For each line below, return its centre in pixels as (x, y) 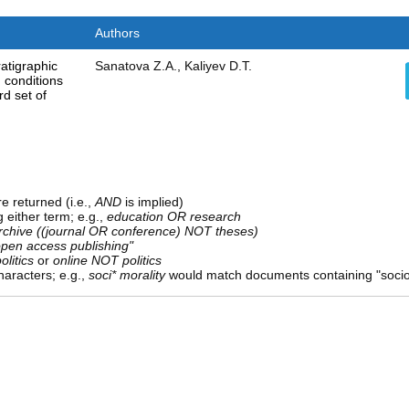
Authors (117, 33)
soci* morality (126, 275)
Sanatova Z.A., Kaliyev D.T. (173, 66)
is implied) (152, 202)
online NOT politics (107, 261)
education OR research (173, 217)
